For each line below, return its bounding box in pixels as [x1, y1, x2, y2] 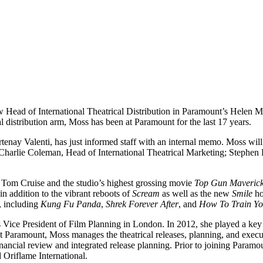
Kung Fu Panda [41, 198, 101, 209]
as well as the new [162, 188, 232, 198]
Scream [132, 188, 162, 198]
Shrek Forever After [106, 198, 178, 209]
